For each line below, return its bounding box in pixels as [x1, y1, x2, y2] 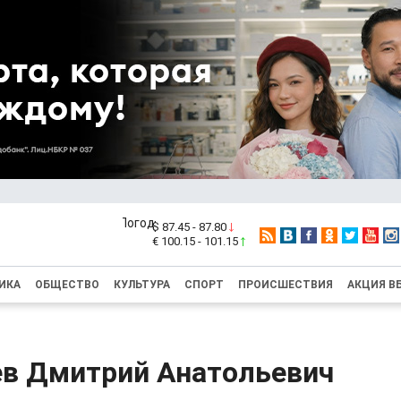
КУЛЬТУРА [114, 278, 170, 291]
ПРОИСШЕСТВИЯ [238, 278, 333, 291]
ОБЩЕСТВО [35, 278, 99, 291]
